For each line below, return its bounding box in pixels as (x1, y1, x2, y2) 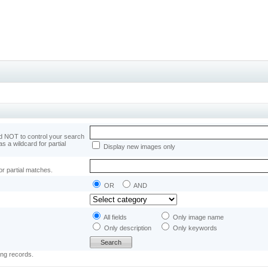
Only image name (171, 214, 224, 221)
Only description (102, 224, 152, 232)
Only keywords (171, 224, 218, 232)
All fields (102, 214, 127, 221)
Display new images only (102, 143, 176, 150)
